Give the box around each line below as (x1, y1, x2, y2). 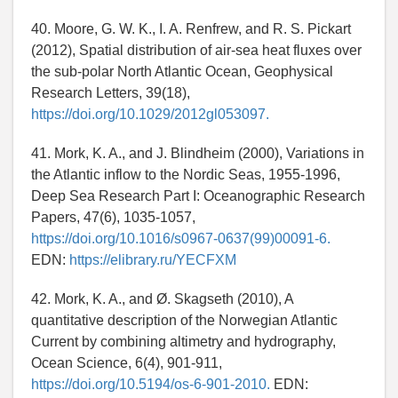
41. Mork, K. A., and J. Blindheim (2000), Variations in (31, 146, 364, 162)
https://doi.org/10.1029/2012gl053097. (31, 107, 269, 123)
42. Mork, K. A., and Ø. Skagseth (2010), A (31, 291, 293, 307)
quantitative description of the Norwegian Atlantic (31, 313, 338, 329)
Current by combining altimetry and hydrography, (31, 334, 336, 350)
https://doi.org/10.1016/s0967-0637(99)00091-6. (31, 231, 330, 247)
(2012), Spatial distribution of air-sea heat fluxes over (31, 43, 362, 59)
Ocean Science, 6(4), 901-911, (31, 355, 222, 371)
